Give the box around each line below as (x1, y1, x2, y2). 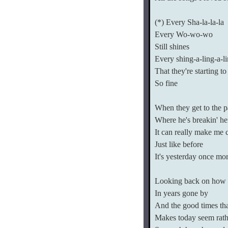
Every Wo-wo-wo (155, 30, 213, 39)
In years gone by (155, 189, 208, 197)
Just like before (155, 140, 203, 149)
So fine (155, 79, 178, 88)
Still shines (155, 42, 189, 51)
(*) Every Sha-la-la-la (155, 18, 224, 26)
